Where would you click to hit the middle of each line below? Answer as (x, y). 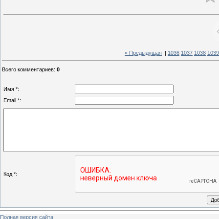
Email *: (12, 100)
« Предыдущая (143, 53)
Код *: (10, 174)
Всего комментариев (28, 69)
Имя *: (11, 89)
